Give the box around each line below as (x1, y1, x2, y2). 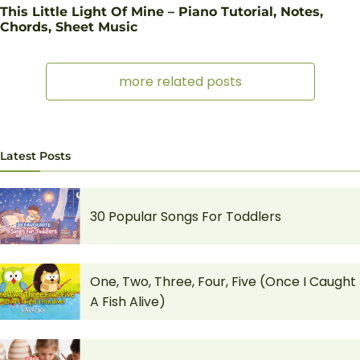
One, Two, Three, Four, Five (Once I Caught (90, 272, 356, 292)
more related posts (118, 72, 242, 92)
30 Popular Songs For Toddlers (90, 207, 281, 226)
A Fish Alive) (90, 292, 166, 312)
